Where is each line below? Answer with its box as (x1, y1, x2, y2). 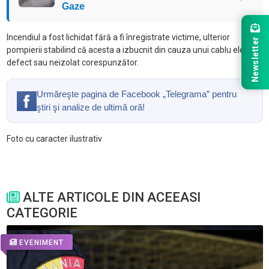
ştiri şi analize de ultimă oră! (36, 102, 145, 113)
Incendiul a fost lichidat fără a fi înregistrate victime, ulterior (6, 32, 230, 43)
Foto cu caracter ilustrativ (6, 134, 102, 144)
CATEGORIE (6, 205, 77, 221)
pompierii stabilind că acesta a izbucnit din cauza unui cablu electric (6, 45, 261, 55)
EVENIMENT (19, 238, 64, 247)
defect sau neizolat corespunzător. (6, 58, 139, 68)
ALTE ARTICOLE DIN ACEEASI (19, 190, 201, 205)
